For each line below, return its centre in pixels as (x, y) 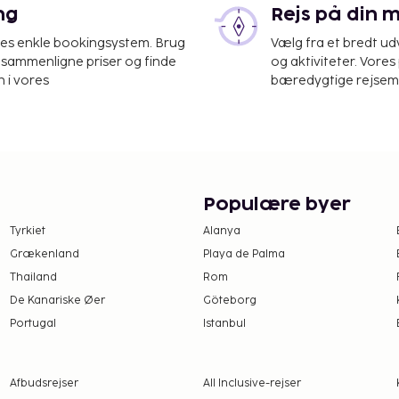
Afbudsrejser (44, 384)
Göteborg (230, 301)
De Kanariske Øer (57, 301)
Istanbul (224, 324)
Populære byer (277, 205)
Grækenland (44, 255)
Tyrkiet (27, 232)
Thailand (33, 278)
